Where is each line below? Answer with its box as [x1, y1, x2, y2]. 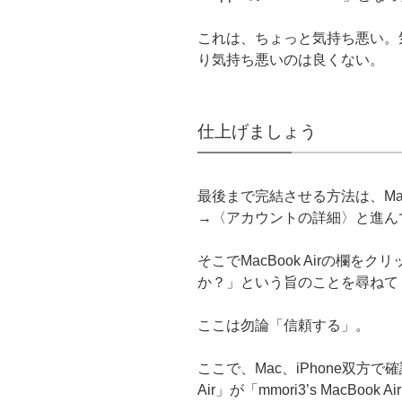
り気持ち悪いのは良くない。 [197, 51, 384, 67]
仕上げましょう [197, 121, 317, 141]
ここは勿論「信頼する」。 [197, 318, 370, 334]
